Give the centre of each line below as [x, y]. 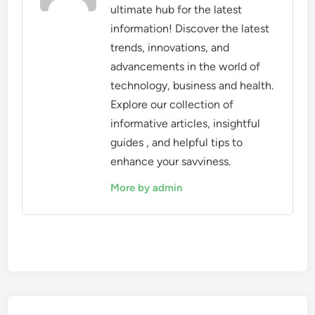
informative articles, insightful [186, 123]
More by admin [147, 188]
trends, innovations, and [170, 47]
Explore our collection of [172, 104]
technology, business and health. [192, 85]
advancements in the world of [186, 66]
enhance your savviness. [171, 161]
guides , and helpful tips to [177, 142]
